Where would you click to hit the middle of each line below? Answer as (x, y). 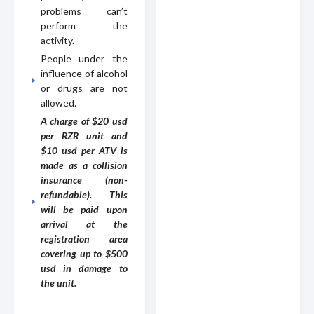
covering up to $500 (84, 253)
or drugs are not (84, 88)
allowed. (59, 102)
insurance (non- (84, 179)
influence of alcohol (84, 73)
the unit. (59, 282)
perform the (84, 25)
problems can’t (84, 11)
